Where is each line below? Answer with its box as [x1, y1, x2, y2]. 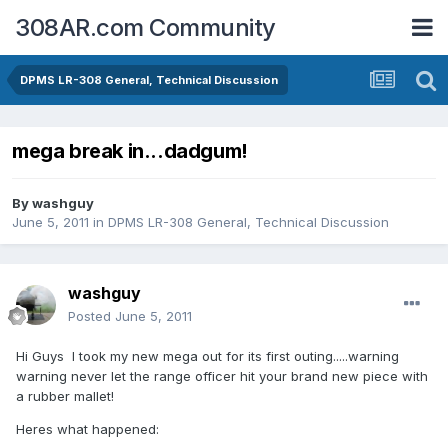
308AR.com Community [15, 12, 276, 42]
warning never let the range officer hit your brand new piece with [16, 368, 428, 385]
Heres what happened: [16, 421, 159, 438]
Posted [68, 308, 115, 325]
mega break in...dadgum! [12, 139, 248, 164]
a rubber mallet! [16, 388, 114, 405]
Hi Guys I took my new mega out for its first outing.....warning [16, 348, 399, 365]
